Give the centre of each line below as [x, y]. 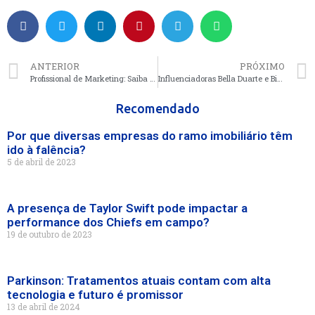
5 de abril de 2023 [41, 162]
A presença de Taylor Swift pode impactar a [127, 208]
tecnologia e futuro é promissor [95, 295]
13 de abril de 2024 [44, 307]
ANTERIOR [55, 66]
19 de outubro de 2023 [50, 234]
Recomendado [157, 109]
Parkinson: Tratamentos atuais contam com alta [139, 281]
